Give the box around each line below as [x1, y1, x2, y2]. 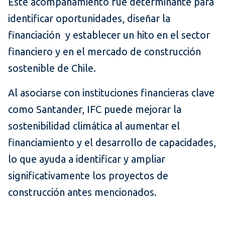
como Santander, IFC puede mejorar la [8, 103, 181, 116]
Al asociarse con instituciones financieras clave [8, 87, 214, 99]
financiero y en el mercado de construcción [8, 46, 201, 58]
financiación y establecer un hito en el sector [8, 29, 210, 41]
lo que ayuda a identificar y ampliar [8, 153, 165, 165]
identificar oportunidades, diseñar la [8, 13, 170, 25]
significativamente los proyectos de [8, 170, 168, 182]
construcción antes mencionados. [8, 186, 157, 198]
